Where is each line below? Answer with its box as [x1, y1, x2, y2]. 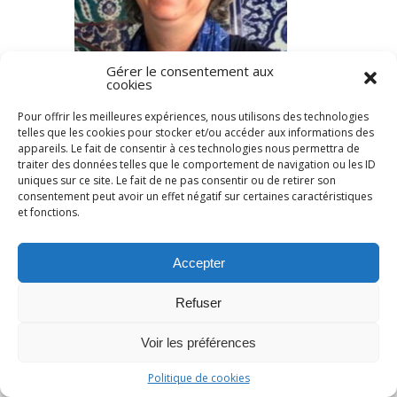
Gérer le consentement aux [106, 62, 274, 80]
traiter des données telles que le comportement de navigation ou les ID [18, 157, 376, 172]
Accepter [172, 254, 225, 270]
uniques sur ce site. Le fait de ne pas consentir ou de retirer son [18, 173, 336, 188]
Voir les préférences [141, 334, 256, 350]
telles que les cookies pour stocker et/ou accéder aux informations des [18, 125, 374, 140]
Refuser [175, 294, 222, 310]
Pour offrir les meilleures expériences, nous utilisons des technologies [18, 109, 369, 124]
